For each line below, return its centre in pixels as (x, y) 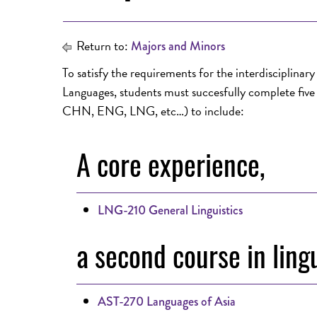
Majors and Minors (178, 46)
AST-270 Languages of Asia (167, 301)
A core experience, (171, 164)
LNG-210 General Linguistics (170, 210)
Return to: (102, 46)
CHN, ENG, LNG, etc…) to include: (153, 111)
